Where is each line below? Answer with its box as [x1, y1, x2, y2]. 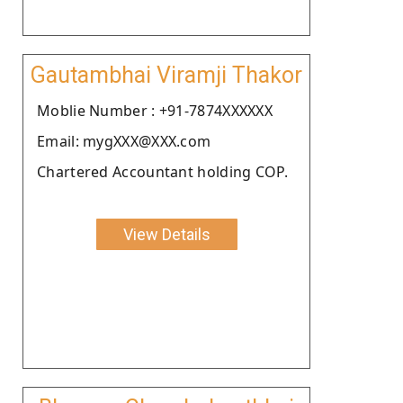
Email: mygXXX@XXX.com [37, 130, 211, 151]
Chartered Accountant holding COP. [37, 161, 288, 182]
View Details [122, 224, 210, 244]
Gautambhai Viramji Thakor [31, 61, 302, 88]
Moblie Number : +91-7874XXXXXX [37, 100, 273, 121]
